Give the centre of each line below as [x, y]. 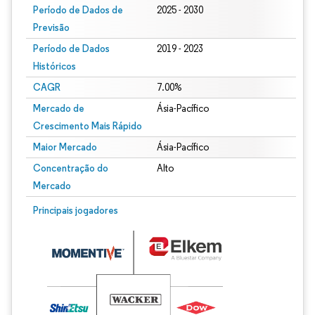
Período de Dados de [78, 10]
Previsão [51, 27]
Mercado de [59, 108]
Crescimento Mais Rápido [88, 126]
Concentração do [71, 168]
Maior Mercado [65, 147]
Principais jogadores [76, 210]
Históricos [54, 66]
